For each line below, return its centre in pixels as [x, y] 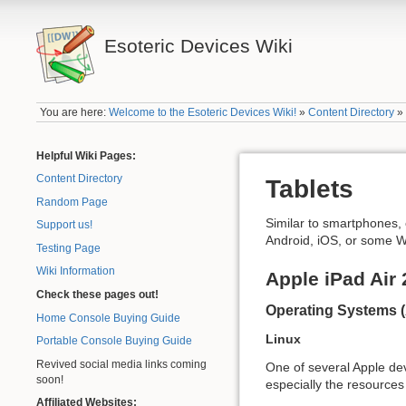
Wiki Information [76, 271]
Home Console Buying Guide [108, 318]
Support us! [64, 225]
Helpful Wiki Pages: [86, 155]
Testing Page [68, 248]
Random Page [72, 202]
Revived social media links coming [121, 364]
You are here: [75, 113]
